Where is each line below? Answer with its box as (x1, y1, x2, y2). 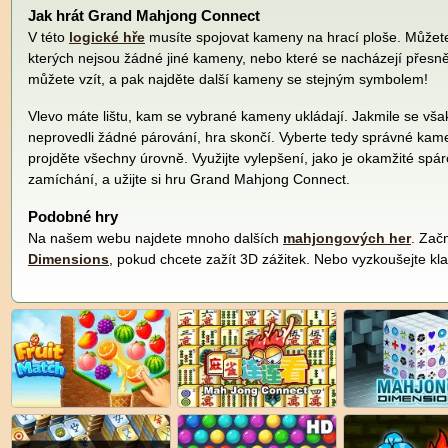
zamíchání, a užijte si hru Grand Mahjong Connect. (28, 170, 350, 187)
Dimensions (28, 250, 109, 267)
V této (28, 28, 69, 45)
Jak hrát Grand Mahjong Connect (28, 6, 260, 24)
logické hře (69, 28, 145, 45)
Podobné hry (28, 207, 118, 225)
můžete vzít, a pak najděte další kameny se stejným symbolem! (28, 70, 428, 87)
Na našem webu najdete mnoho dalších (28, 229, 283, 246)
